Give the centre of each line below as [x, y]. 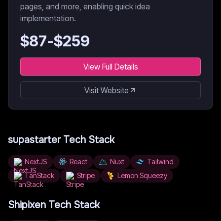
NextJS [36, 162]
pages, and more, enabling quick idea [85, 6]
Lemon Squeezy [142, 175]
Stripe [86, 175]
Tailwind [160, 162]
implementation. [48, 18]
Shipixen [27, 205]
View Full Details [110, 67]
